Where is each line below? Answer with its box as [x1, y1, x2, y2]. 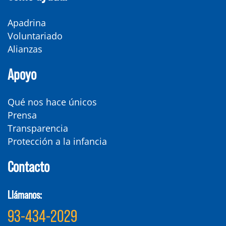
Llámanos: [8, 188, 42, 201]
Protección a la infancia [8, 135, 107, 148]
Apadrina [8, 17, 46, 29]
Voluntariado [8, 30, 63, 42]
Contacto [8, 157, 49, 176]
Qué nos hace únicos [8, 96, 97, 108]
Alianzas [8, 43, 42, 55]
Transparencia [8, 122, 68, 135]
